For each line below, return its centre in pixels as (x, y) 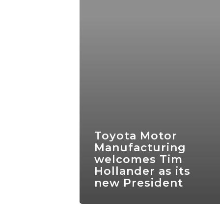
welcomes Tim (138, 159)
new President (139, 183)
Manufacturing (140, 148)
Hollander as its (142, 171)
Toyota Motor (136, 136)
